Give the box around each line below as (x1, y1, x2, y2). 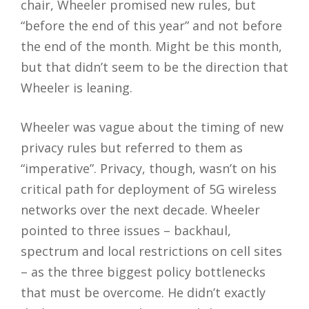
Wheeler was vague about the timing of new (21, 119, 283, 135)
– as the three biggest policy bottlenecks (21, 263, 266, 280)
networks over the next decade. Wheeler (21, 201, 260, 218)
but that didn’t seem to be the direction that (21, 59, 288, 75)
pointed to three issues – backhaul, (21, 222, 231, 239)
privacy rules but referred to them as (21, 139, 243, 156)
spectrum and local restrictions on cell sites (21, 243, 282, 259)
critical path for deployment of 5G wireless (21, 181, 277, 197)
